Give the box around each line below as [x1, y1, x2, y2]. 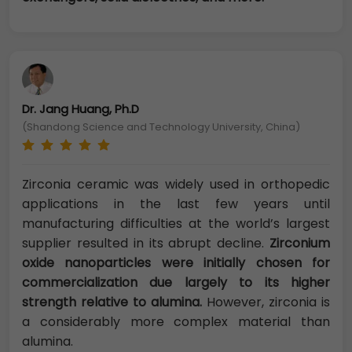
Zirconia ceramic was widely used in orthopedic [22, 174, 330, 193]
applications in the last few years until [22, 194, 330, 213]
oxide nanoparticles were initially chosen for [22, 253, 330, 272]
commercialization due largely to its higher [22, 273, 330, 291]
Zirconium [269, 233, 330, 252]
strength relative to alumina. [22, 292, 202, 311]
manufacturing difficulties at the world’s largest [22, 214, 330, 233]
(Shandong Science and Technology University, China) [22, 119, 300, 134]
